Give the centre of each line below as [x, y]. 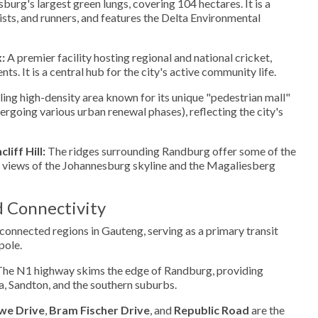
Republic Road [212, 309]
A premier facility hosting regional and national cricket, [138, 57]
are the [267, 309]
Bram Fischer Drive [99, 309]
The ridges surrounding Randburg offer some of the [171, 150]
